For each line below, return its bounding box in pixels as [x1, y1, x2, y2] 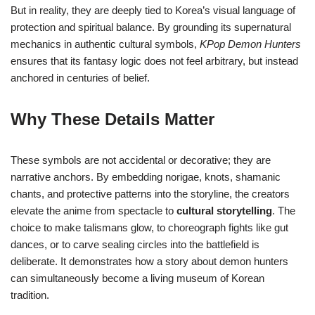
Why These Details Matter [11, 110, 214, 129]
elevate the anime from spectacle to [11, 205, 176, 217]
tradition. [11, 289, 49, 302]
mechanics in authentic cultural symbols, [11, 38, 200, 51]
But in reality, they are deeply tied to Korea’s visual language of [11, 4, 295, 17]
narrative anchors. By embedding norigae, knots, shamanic [11, 171, 281, 184]
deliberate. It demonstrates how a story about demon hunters [11, 255, 288, 268]
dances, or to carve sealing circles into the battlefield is [11, 238, 259, 251]
